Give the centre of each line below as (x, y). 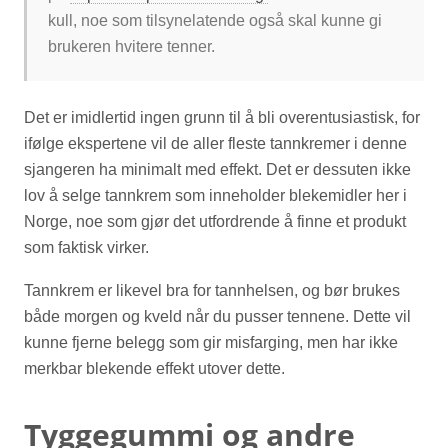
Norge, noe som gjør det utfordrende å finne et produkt (215, 221)
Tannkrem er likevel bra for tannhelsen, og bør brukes (212, 291)
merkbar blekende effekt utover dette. (154, 369)
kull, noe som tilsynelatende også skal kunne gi (214, 21)
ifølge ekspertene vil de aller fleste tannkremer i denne (215, 143)
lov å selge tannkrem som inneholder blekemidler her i (215, 195)
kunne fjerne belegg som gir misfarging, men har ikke (211, 343)
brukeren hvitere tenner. (131, 47)
